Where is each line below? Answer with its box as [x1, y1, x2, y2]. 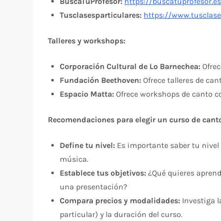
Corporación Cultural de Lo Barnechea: [60, 61, 201, 71]
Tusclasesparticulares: [60, 10, 142, 20]
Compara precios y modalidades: [60, 195, 181, 205]
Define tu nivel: [60, 140, 115, 150]
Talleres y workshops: [48, 36, 126, 45]
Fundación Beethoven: [60, 75, 142, 85]
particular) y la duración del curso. [60, 209, 183, 219]
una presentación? [60, 182, 128, 191]
